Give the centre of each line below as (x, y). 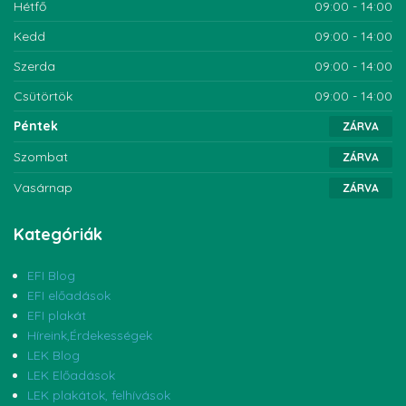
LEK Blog (53, 356)
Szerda (34, 67)
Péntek (36, 126)
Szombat (41, 157)
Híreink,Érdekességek (90, 336)
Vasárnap (43, 188)
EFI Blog (51, 276)
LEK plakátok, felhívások (99, 396)
